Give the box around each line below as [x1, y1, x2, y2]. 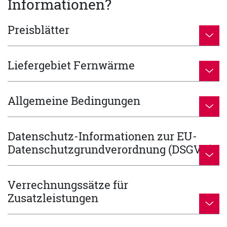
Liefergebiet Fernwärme [8, 58, 135, 73]
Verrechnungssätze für [8, 177, 128, 193]
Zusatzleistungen [8, 191, 98, 206]
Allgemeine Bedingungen [8, 93, 140, 108]
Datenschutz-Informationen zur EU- [8, 129, 197, 144]
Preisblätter [8, 22, 69, 37]
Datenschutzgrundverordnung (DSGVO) [8, 142, 213, 157]
